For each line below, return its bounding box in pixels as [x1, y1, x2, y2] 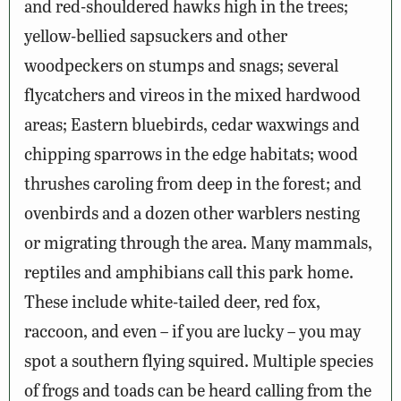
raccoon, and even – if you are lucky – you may [24, 318, 361, 343]
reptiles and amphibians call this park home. [24, 259, 354, 284]
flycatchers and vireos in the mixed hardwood [24, 81, 361, 107]
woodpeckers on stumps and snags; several [24, 52, 338, 77]
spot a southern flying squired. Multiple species [24, 347, 373, 372]
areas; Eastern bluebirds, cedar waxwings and [24, 111, 360, 136]
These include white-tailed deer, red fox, [24, 288, 320, 313]
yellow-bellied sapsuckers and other [24, 22, 287, 47]
